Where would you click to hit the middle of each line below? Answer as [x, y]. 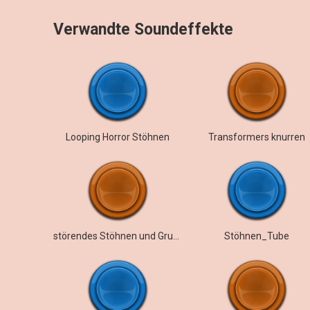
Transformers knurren [256, 137]
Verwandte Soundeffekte [143, 29]
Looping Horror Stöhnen [117, 137]
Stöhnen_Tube [256, 236]
